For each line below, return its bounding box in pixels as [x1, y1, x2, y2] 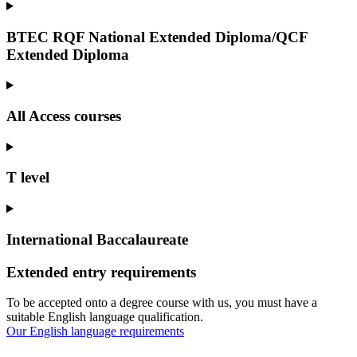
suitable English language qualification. [6, 310, 206, 324]
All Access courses [6, 108, 121, 125]
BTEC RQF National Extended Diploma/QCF [6, 28, 308, 45]
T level [6, 169, 49, 186]
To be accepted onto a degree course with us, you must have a [6, 296, 317, 310]
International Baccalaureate [6, 230, 188, 248]
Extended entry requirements [6, 263, 196, 280]
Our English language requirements [6, 324, 184, 339]
